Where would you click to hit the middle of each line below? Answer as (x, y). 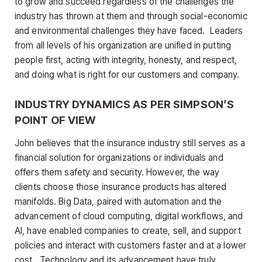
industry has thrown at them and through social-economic (131, 16)
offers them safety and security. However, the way (117, 173)
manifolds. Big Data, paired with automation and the (118, 202)
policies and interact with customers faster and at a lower (131, 246)
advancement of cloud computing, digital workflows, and (129, 216)
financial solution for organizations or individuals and (119, 158)
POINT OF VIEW (55, 120)
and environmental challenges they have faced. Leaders (129, 30)
